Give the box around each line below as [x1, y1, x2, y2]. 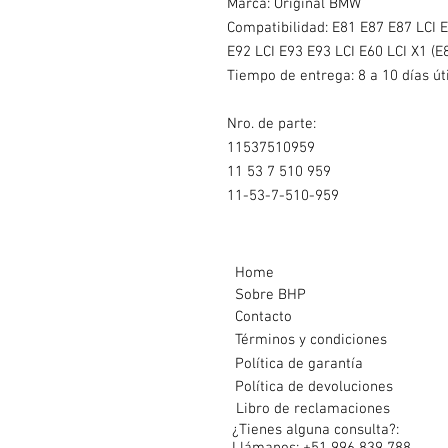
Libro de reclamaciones [236, 400, 390, 419]
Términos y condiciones [234, 331, 387, 350]
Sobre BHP [235, 286, 306, 305]
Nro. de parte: [227, 115, 316, 134]
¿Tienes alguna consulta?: [232, 421, 399, 440]
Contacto [235, 308, 292, 327]
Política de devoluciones [235, 378, 393, 397]
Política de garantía [235, 355, 363, 374]
